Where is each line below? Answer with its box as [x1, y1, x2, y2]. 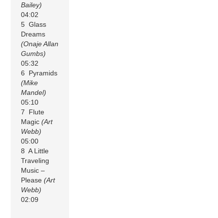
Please [21, 176, 44, 184]
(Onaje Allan [21, 39, 59, 48]
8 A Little [21, 146, 49, 155]
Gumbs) [21, 49, 46, 57]
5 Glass [21, 20, 47, 28]
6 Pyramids [21, 69, 58, 77]
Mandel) [21, 88, 47, 96]
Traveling [21, 156, 50, 164]
